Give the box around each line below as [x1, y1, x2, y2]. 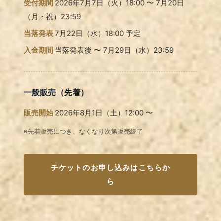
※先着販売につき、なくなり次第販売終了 [24, 127, 143, 135]
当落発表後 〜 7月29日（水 [55, 45, 146, 55]
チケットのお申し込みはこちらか [50, 162, 171, 172]
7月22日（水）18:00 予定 [55, 28, 141, 38]
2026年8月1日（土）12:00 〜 [55, 108, 153, 117]
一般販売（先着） [24, 87, 89, 97]
